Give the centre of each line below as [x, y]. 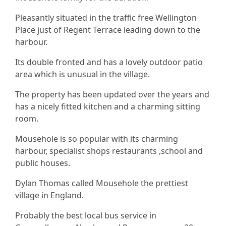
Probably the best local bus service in [86, 216]
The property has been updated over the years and [112, 95]
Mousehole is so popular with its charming [97, 139]
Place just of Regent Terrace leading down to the [108, 30]
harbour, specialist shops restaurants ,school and [109, 151]
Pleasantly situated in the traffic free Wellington [106, 18]
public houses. [43, 163]
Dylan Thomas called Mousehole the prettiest [102, 183]
